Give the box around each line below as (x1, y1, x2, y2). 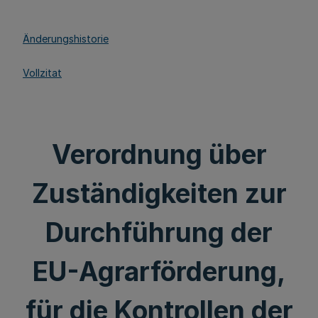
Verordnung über (51, 138, 267, 170)
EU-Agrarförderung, (33, 256, 285, 287)
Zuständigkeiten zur (31, 177, 287, 209)
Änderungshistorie (23, 32, 109, 45)
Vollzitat (23, 66, 62, 79)
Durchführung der (45, 216, 273, 248)
